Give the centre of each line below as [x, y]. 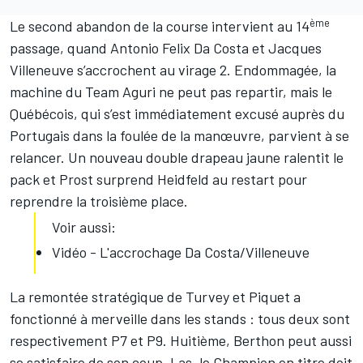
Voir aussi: [84, 227]
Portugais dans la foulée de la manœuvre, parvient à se [179, 136]
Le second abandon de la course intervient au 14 [160, 26]
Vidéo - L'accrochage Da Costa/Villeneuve [181, 252]
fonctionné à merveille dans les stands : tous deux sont [180, 319]
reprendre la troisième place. [99, 201]
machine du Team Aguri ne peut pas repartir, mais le [171, 92]
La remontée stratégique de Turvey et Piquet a [155, 297]
